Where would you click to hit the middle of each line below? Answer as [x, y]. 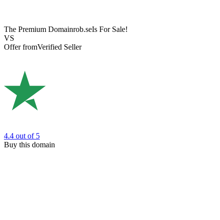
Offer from [21, 47]
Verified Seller [59, 47]
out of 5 [28, 136]
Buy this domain [29, 144]
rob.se [82, 29]
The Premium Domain [39, 29]
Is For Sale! [110, 29]
